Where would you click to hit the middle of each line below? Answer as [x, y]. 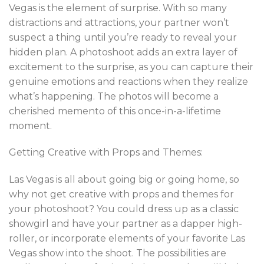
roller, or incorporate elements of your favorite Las [127, 239]
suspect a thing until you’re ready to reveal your [123, 37]
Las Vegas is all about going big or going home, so [124, 180]
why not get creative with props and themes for [121, 194]
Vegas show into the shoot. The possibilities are [118, 253]
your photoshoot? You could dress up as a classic [124, 209]
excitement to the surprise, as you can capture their [131, 67]
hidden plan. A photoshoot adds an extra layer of [123, 52]
